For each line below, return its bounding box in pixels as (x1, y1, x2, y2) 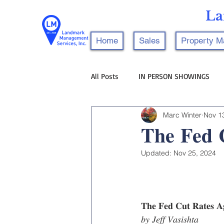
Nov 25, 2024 (173, 148, 216, 157)
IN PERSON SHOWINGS (138, 71, 209, 81)
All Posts (91, 71, 118, 81)
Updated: (141, 148, 173, 157)
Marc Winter (163, 110, 201, 119)
